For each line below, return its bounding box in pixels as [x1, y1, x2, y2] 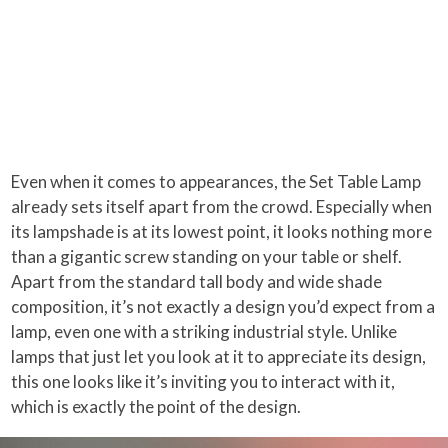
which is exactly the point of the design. [11, 395, 302, 417]
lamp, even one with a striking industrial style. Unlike [11, 320, 398, 342]
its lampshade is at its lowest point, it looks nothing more [11, 220, 433, 242]
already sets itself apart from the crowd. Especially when [11, 195, 433, 217]
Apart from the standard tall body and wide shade [11, 270, 383, 292]
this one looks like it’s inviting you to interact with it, [11, 370, 396, 392]
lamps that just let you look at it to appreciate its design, [11, 345, 427, 367]
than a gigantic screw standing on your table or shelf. [11, 245, 403, 267]
